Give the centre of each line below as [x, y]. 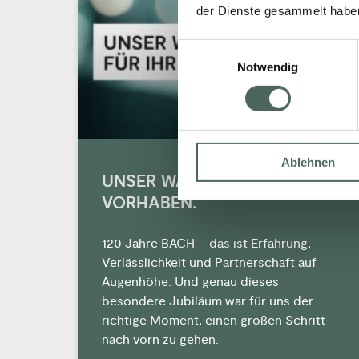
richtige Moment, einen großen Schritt [214, 321]
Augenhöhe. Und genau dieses [190, 282]
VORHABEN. [149, 204]
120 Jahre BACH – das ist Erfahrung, [206, 244]
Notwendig [268, 67]
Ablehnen [308, 162]
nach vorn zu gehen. [160, 340]
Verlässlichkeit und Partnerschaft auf [209, 263]
